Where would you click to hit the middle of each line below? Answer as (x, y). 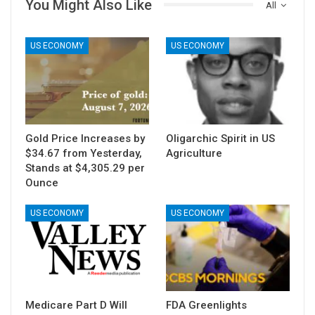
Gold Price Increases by (85, 138)
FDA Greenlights (206, 305)
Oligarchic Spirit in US (220, 138)
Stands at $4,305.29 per (85, 168)
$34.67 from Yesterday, (84, 153)
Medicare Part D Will (76, 305)
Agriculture (194, 153)
